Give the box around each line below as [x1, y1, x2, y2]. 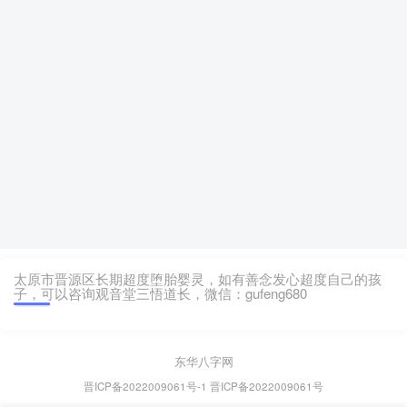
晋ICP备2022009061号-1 [84, 379, 207, 393]
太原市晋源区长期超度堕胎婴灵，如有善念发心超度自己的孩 [14, 269, 382, 288]
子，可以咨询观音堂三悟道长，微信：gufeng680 [14, 283, 307, 303]
